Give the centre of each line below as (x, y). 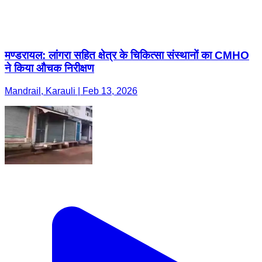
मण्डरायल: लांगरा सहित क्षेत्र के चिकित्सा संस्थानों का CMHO (127, 55)
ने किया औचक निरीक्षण (49, 68)
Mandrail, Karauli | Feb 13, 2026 (71, 91)
